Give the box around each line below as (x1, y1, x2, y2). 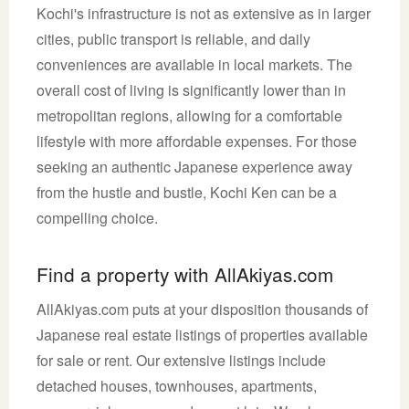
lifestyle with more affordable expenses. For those (37, 130, 357, 152)
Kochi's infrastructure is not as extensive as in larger (37, 2, 371, 24)
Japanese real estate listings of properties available (37, 323, 368, 345)
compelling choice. (37, 206, 158, 228)
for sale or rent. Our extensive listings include (37, 349, 326, 371)
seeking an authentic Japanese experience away (37, 155, 352, 177)
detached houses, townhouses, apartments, (37, 374, 317, 396)
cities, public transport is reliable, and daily (37, 27, 310, 49)
